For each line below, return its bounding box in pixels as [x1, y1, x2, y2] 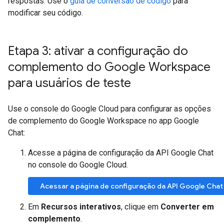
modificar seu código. [8, 8, 83, 17]
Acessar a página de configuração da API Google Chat [40, 181, 223, 190]
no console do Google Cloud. [28, 160, 128, 169]
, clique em [121, 202, 160, 211]
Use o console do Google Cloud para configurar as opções [8, 104, 211, 113]
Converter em [160, 202, 214, 211]
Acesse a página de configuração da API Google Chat [28, 148, 213, 157]
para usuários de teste [8, 75, 131, 90]
